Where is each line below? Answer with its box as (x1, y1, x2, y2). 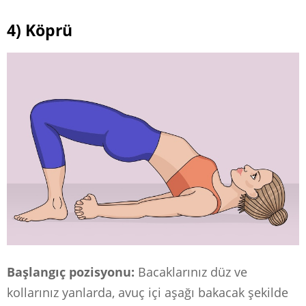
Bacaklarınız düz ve (135, 263, 247, 280)
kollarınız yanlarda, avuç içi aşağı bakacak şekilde (7, 283, 288, 301)
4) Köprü (7, 20, 72, 42)
